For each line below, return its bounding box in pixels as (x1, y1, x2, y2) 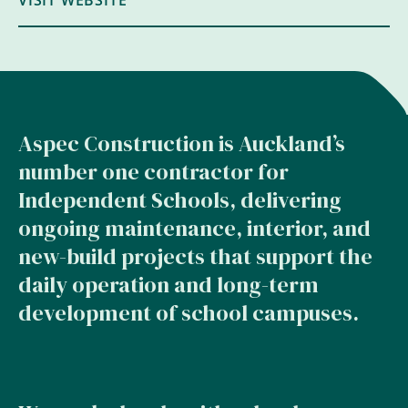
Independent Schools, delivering (18, 184, 342, 215)
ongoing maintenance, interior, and (18, 212, 371, 243)
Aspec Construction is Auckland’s (18, 127, 345, 158)
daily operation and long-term (18, 269, 319, 300)
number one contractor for (18, 156, 289, 187)
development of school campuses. (18, 297, 359, 328)
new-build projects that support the (18, 240, 372, 271)
